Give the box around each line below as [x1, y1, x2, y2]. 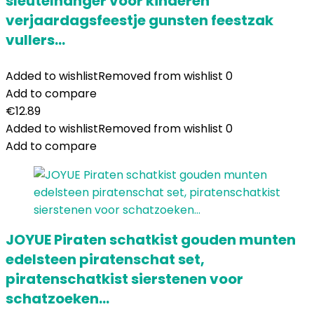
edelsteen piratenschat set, [6, 250, 205, 269]
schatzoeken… [6, 289, 109, 308]
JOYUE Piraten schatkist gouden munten [6, 230, 296, 250]
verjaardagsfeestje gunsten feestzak [6, 11, 273, 30]
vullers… [6, 30, 65, 50]
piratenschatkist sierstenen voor [6, 269, 243, 289]
